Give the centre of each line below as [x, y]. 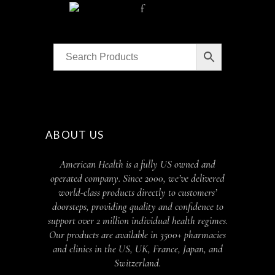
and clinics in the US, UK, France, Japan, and [137, 249]
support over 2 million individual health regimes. [137, 221]
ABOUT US [75, 135]
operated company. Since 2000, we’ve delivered [137, 179]
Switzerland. [137, 263]
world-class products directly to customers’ [137, 193]
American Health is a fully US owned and [137, 165]
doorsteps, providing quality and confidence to [137, 207]
